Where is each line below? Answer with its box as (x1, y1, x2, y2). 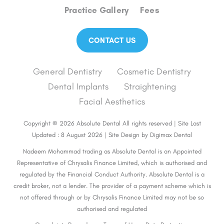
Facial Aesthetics (79, 95, 145, 107)
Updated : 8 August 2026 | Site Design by (32, 130, 150, 138)
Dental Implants (48, 80, 109, 92)
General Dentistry (33, 65, 102, 77)
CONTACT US (88, 35, 136, 45)
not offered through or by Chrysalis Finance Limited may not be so (20, 193, 204, 201)
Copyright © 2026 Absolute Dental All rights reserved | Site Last (23, 119, 201, 127)
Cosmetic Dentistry (116, 65, 191, 77)
